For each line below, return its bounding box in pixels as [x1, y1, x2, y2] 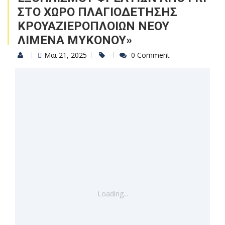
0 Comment [131, 50, 170, 60]
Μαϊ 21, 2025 [44, 50, 87, 60]
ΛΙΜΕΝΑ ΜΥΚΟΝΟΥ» [18, 33, 132, 47]
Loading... [97, 189, 128, 198]
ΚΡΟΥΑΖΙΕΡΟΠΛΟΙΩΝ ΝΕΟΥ [18, 19, 169, 33]
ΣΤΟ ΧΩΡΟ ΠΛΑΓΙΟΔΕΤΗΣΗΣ [18, 5, 177, 19]
